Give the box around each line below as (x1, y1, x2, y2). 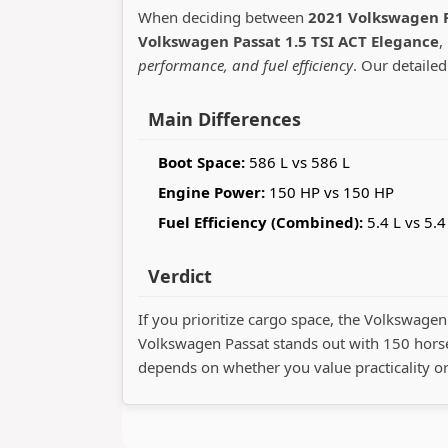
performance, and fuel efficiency (138, 54, 353, 75)
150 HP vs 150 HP (265, 181, 394, 202)
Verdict (148, 263, 212, 288)
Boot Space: (158, 151, 245, 172)
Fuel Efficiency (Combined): (158, 211, 363, 232)
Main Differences (148, 106, 301, 131)
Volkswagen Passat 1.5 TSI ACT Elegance (138, 30, 439, 51)
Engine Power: (158, 181, 265, 202)
